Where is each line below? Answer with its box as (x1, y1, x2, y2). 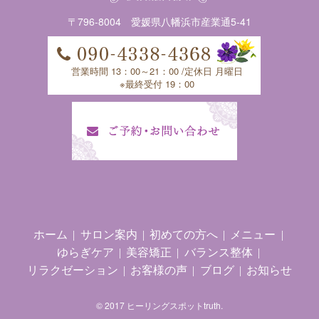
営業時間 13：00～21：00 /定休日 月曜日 (71, 63, 243, 78)
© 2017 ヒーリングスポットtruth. (96, 298, 223, 311)
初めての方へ (150, 228, 218, 241)
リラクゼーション (26, 263, 118, 276)
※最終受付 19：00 (120, 76, 194, 90)
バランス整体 (184, 246, 253, 258)
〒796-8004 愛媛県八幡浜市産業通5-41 (68, 14, 251, 28)
